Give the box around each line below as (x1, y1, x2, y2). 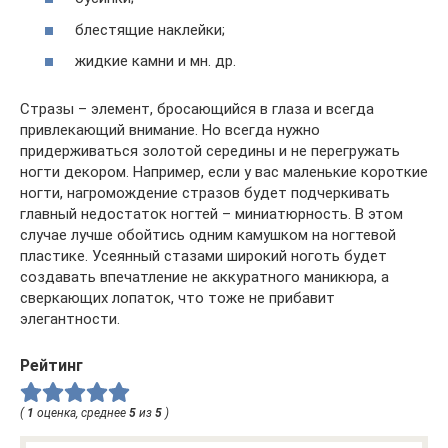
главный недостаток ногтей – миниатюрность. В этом (20, 205, 403, 224)
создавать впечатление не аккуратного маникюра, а (20, 268, 389, 287)
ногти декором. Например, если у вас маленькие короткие (20, 163, 428, 182)
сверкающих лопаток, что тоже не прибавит (20, 289, 335, 308)
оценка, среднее (34, 406, 129, 421)
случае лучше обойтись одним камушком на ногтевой (20, 226, 396, 245)
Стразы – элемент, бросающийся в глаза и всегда (20, 100, 374, 119)
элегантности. (20, 310, 120, 329)
